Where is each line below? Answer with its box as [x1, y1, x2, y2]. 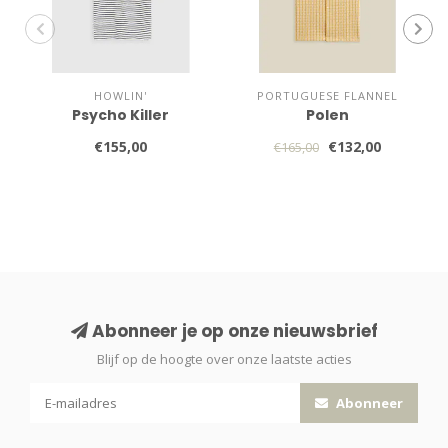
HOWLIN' [94, 87, 148, 103]
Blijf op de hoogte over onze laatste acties [96, 349, 352, 368]
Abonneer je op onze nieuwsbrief [87, 318, 378, 343]
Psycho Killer [72, 104, 170, 125]
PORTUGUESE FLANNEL [256, 87, 398, 103]
